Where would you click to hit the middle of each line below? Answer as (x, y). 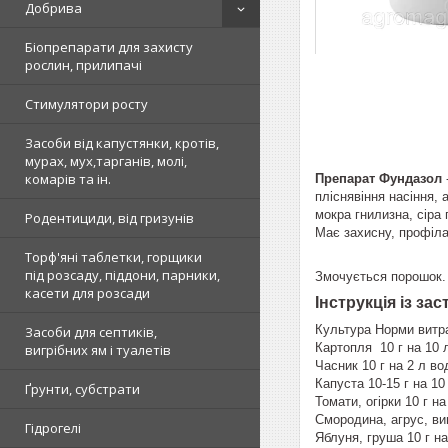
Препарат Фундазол (378, 178)
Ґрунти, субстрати (82, 389)
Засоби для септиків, (91, 332)
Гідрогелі (53, 428)
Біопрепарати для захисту (109, 47)
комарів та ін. (68, 179)
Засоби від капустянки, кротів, (122, 143)
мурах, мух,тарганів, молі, (106, 161)
